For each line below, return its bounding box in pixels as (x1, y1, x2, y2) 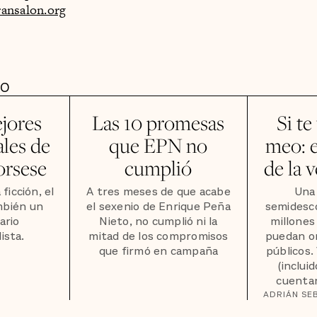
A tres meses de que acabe (86, 184, 231, 200)
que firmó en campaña (98, 243, 219, 260)
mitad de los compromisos (88, 229, 229, 245)
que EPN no (109, 132, 208, 158)
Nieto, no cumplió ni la (99, 214, 218, 230)
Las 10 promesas (92, 109, 225, 136)
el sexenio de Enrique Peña (86, 199, 231, 215)
